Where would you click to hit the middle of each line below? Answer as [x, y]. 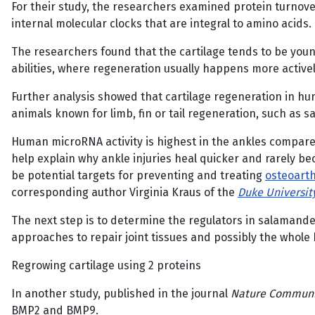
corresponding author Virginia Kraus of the [124, 192]
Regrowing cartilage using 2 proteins [106, 265]
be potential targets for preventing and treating [138, 175]
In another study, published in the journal [121, 294]
